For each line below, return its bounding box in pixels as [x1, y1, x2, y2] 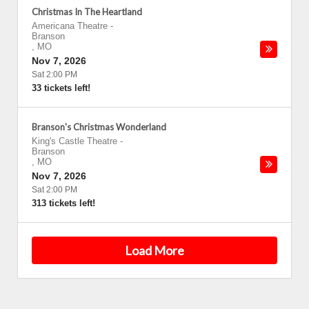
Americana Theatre [32, 21, 108, 31]
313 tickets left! [32, 198, 95, 208]
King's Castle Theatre [32, 136, 117, 146]
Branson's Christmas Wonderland [32, 121, 166, 132]
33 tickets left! [32, 83, 90, 93]
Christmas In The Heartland [32, 6, 142, 17]
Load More [125, 242, 184, 258]
